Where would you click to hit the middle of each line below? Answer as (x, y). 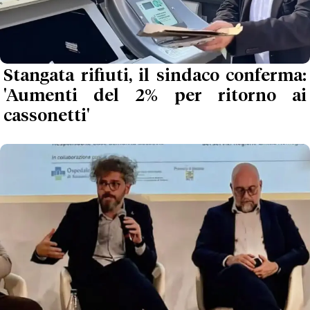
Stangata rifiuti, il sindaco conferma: (155, 76)
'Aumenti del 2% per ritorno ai (155, 97)
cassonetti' (46, 117)
